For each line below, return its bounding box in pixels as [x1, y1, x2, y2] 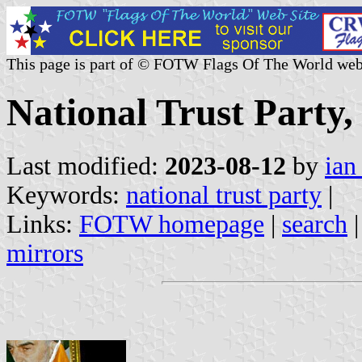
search [282, 209, 347, 238]
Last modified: [6, 151, 165, 180]
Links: [6, 209, 79, 238]
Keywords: [6, 180, 126, 209]
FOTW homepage [79, 209, 264, 238]
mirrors [6, 238, 83, 267]
